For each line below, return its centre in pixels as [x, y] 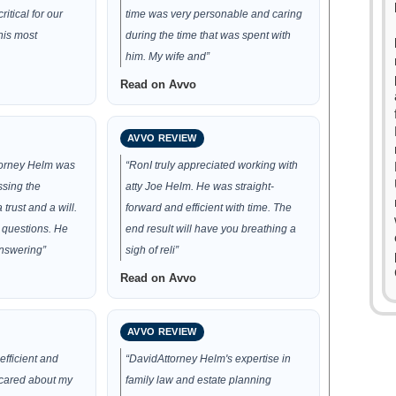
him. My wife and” [168, 57]
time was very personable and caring [214, 14]
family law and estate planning [199, 380]
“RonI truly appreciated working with [212, 165]
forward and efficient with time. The [209, 208]
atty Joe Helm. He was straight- [200, 187]
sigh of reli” [152, 250]
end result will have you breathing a [211, 229]
